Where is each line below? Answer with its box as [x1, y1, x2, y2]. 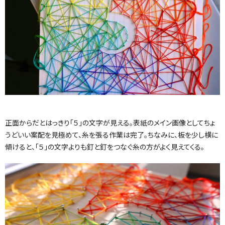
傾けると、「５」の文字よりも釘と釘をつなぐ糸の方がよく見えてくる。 [5, 142, 204, 152]
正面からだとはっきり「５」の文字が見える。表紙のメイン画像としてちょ [5, 118, 215, 128]
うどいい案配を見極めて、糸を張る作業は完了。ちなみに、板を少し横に [5, 130, 218, 140]
